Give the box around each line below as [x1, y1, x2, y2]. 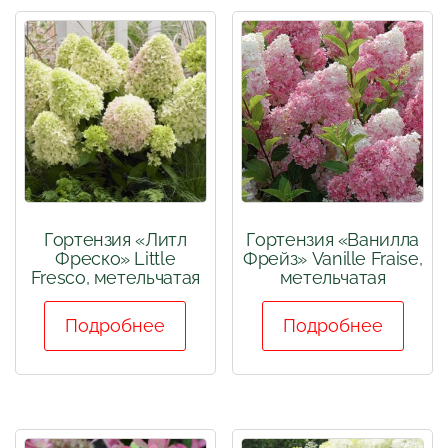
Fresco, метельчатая [30, 266, 200, 288]
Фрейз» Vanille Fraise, [243, 247, 423, 269]
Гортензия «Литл [44, 228, 187, 250]
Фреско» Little [55, 247, 176, 269]
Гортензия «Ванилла [246, 228, 419, 250]
